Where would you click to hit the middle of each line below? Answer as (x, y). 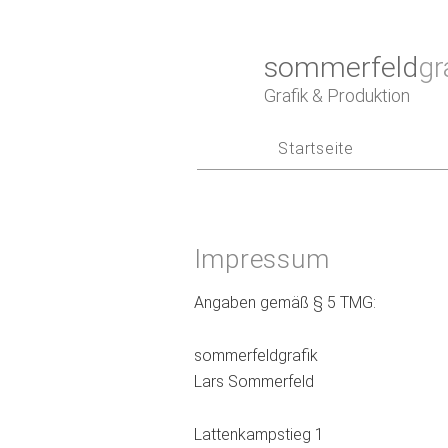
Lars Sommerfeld (253, 382)
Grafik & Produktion (336, 95)
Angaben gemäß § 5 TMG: (284, 303)
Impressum (261, 258)
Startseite (316, 148)
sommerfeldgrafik (255, 356)
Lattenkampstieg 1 (258, 435)
